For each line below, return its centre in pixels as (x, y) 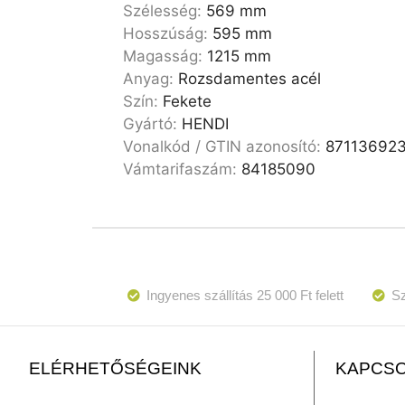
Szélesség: (165, 11)
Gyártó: (153, 124)
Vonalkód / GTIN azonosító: (225, 147)
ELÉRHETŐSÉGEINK (115, 369)
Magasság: (165, 57)
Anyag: (151, 79)
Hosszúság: (168, 34)
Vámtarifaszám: (183, 170)
